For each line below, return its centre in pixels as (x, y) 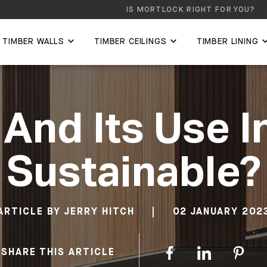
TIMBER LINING (227, 42)
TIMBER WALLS (33, 42)
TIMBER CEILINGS (131, 42)
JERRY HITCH (99, 212)
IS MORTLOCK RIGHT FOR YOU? (191, 10)
